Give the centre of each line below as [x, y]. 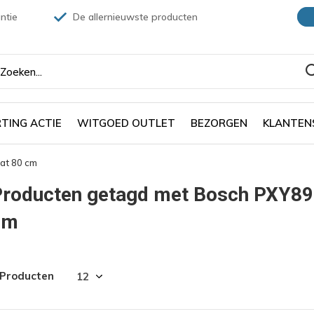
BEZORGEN [219, 123]
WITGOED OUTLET [126, 123]
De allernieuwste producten [134, 17]
